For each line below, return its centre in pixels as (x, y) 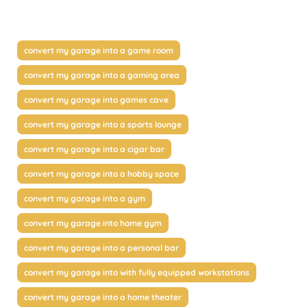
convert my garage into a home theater (103, 297)
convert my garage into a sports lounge (103, 124)
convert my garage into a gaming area (102, 75)
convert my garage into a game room (99, 50)
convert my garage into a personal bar (101, 247)
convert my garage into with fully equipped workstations (137, 272)
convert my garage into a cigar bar (94, 149)
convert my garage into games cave (96, 99)
